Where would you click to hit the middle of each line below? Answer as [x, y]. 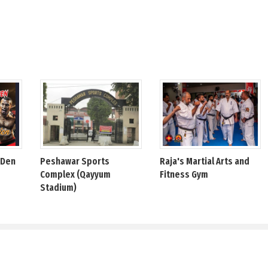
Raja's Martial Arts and [204, 162]
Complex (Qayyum [76, 175]
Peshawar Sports [75, 162]
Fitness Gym [184, 175]
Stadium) [59, 188]
